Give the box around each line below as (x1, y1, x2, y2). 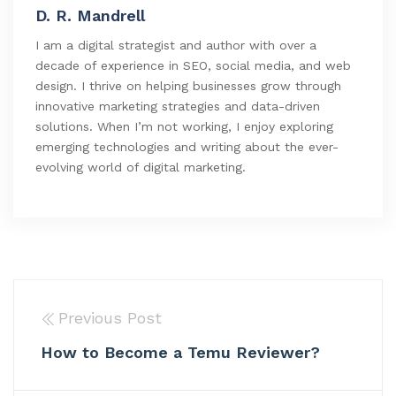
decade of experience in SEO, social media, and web (35, 58, 351, 72)
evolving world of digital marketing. (35, 160, 246, 174)
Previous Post (58, 308, 162, 327)
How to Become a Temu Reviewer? (41, 343, 320, 362)
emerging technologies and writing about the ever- (35, 140, 339, 154)
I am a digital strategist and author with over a (35, 38, 316, 52)
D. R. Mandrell (35, 6, 145, 25)
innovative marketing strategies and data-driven (35, 99, 320, 113)
